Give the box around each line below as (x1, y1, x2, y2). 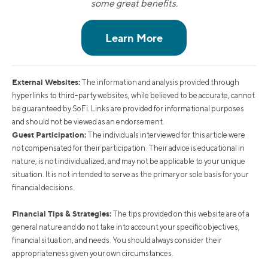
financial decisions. (12, 182, 75, 192)
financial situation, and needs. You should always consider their (12, 235, 222, 245)
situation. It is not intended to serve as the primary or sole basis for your (12, 169, 249, 179)
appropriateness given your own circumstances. (12, 248, 173, 258)
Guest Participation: (12, 129, 86, 139)
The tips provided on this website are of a (111, 209, 249, 218)
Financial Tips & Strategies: (12, 208, 111, 218)
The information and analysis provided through (80, 77, 239, 87)
